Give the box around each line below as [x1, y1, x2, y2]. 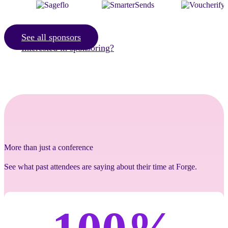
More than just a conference [4, 142, 93, 152]
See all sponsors [21, 32, 81, 42]
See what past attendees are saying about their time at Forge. [4, 162, 197, 171]
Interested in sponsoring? [21, 42, 114, 53]
